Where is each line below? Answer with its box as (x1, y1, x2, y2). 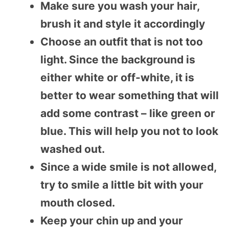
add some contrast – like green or (40, 106, 215, 120)
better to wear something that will (40, 88, 219, 102)
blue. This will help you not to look (40, 124, 218, 138)
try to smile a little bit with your (40, 178, 203, 191)
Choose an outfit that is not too (40, 35, 203, 48)
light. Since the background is (40, 53, 195, 66)
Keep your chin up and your (40, 214, 183, 227)
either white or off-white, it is (40, 71, 194, 84)
